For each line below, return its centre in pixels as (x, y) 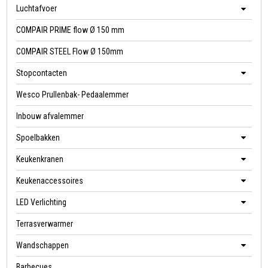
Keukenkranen (40, 159)
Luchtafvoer (37, 9)
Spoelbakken (38, 138)
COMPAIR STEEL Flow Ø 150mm (70, 52)
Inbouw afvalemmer (50, 116)
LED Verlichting (42, 202)
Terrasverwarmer (45, 224)
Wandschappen (43, 246)
